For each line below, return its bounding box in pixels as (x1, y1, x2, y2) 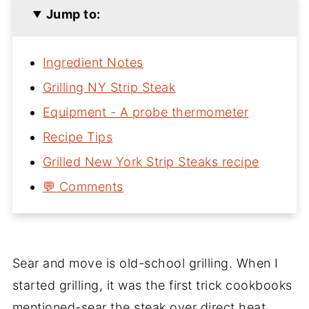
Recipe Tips (42, 129, 113, 144)
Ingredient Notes (42, 54, 143, 70)
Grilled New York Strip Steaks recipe (42, 154, 259, 169)
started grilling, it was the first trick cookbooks (12, 277, 292, 292)
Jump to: (46, 6, 101, 21)
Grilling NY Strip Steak (42, 79, 176, 94)
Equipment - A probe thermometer (42, 104, 249, 119)
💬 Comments (42, 179, 123, 194)
